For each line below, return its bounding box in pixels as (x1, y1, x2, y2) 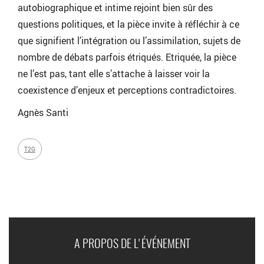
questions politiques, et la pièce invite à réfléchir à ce (18, 18, 239, 31)
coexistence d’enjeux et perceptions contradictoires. (18, 84, 236, 97)
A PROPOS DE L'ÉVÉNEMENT (74, 239, 190, 251)
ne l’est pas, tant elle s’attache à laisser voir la (18, 67, 210, 81)
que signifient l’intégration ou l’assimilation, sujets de (18, 34, 240, 48)
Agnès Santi (18, 106, 68, 120)
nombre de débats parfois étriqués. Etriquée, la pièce (18, 51, 236, 64)
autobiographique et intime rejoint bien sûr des (18, 1, 213, 15)
